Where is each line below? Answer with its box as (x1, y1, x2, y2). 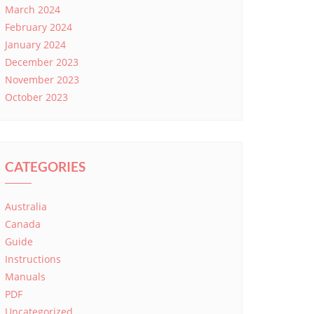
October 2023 (5, 90, 68, 104)
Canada (5, 217, 41, 231)
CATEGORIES (5, 158, 86, 175)
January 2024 (5, 38, 66, 51)
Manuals (5, 270, 46, 283)
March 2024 (5, 3, 60, 16)
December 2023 (5, 55, 78, 69)
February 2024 (5, 20, 72, 34)
